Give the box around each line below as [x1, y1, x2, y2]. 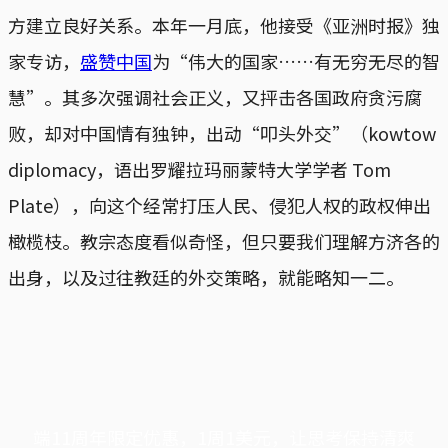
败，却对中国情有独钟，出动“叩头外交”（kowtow [8, 119, 436, 146]
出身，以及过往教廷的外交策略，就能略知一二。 [8, 263, 404, 290]
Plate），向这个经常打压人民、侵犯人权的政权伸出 [8, 191, 431, 218]
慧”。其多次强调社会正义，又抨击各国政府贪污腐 [8, 83, 422, 110]
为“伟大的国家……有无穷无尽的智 [152, 47, 440, 74]
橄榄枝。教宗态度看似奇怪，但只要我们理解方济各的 [8, 227, 440, 254]
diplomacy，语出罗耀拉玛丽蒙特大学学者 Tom [8, 155, 391, 182]
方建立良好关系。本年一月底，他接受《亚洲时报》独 [8, 11, 440, 38]
